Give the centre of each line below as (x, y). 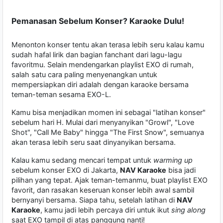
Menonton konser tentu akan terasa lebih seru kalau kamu (108, 45)
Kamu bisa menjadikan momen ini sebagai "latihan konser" (109, 112)
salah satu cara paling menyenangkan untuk (84, 75)
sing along (188, 210)
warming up (173, 160)
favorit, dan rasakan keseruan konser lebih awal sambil (103, 190)
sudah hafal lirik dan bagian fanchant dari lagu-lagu (97, 55)
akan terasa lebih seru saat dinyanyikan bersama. (94, 142)
